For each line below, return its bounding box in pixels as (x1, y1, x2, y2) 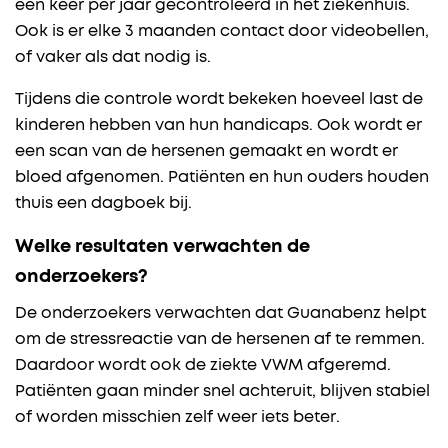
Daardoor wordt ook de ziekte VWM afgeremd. (15, 357, 391, 374)
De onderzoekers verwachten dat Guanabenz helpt (15, 305, 426, 322)
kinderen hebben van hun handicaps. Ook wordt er (15, 117, 422, 134)
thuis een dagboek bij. (15, 195, 192, 212)
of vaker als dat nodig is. (15, 49, 211, 66)
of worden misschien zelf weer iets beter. (15, 409, 340, 426)
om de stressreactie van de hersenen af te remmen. (15, 331, 425, 348)
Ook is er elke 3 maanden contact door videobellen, (15, 23, 429, 40)
